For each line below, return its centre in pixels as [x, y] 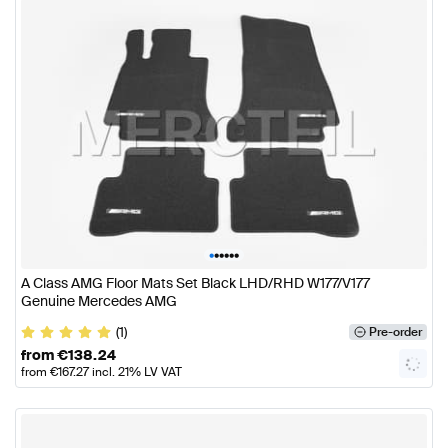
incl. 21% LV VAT [135, 371]
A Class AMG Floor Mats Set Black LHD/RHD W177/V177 [195, 282]
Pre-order [395, 331]
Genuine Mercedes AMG [99, 300]
